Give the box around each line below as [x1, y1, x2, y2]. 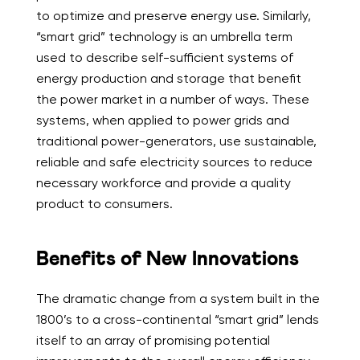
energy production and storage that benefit [35, 71, 301, 87]
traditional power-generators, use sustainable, [35, 133, 317, 149]
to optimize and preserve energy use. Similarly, [35, 8, 311, 24]
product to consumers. [35, 196, 173, 212]
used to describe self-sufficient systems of [35, 50, 293, 66]
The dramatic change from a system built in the [35, 291, 320, 307]
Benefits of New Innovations [35, 249, 299, 270]
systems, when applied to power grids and [35, 112, 289, 129]
